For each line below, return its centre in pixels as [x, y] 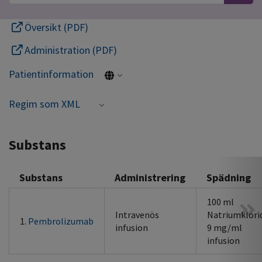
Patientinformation [52, 74]
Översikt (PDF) [55, 27]
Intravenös [137, 215]
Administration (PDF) [70, 50]
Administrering [150, 177]
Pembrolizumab [61, 221]
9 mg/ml [225, 227]
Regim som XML [44, 104]
